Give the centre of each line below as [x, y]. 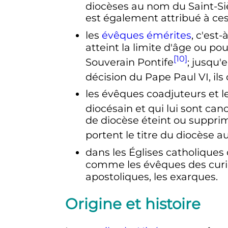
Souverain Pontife [129, 62]
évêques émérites [146, 35]
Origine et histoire [133, 204]
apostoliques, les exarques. [151, 176]
